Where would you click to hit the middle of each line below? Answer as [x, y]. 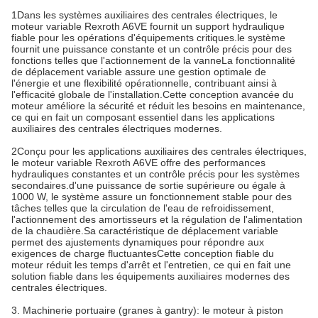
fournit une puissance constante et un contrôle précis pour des [152, 49]
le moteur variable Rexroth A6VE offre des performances [138, 163]
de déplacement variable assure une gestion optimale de [139, 72]
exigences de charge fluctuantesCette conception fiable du [143, 253]
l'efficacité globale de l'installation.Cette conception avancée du [153, 94]
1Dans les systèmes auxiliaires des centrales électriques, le [144, 15]
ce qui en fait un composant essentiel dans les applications [143, 117]
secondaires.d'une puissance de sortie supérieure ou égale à [148, 185]
